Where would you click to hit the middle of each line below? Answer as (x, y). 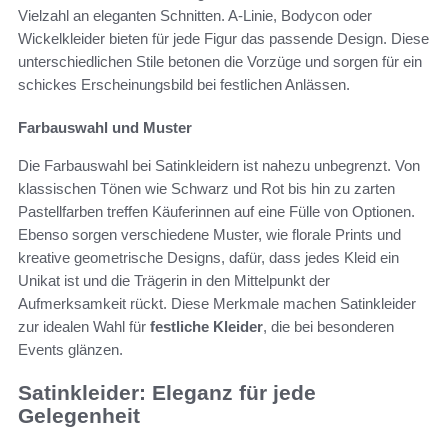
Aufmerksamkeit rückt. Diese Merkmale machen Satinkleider (217, 303)
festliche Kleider (206, 326)
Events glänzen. (70, 349)
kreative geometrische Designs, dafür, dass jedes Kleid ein (208, 257)
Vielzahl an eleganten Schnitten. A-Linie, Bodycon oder (195, 15)
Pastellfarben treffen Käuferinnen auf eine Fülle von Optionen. (216, 211)
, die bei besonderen (328, 326)
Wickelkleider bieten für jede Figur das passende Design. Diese (223, 38)
